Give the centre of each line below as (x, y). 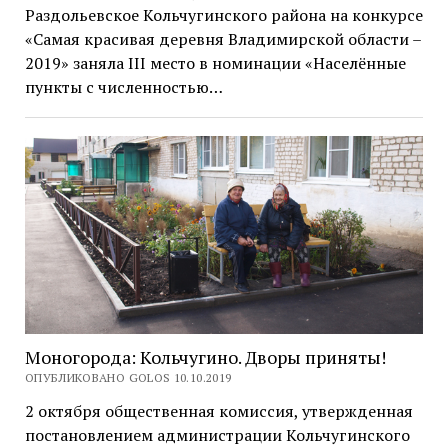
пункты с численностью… (123, 86)
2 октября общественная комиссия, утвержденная (218, 411)
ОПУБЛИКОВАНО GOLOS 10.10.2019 (128, 378)
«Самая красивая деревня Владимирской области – (222, 38)
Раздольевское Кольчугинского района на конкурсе (223, 14)
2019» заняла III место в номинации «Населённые (215, 62)
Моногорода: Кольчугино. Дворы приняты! (205, 357)
